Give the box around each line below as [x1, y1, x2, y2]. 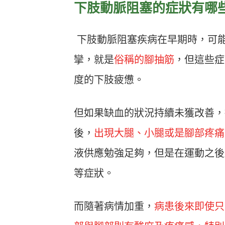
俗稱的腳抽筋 [114, 54, 174, 65]
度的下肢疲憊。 [74, 74, 144, 85]
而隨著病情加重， [74, 200, 154, 212]
